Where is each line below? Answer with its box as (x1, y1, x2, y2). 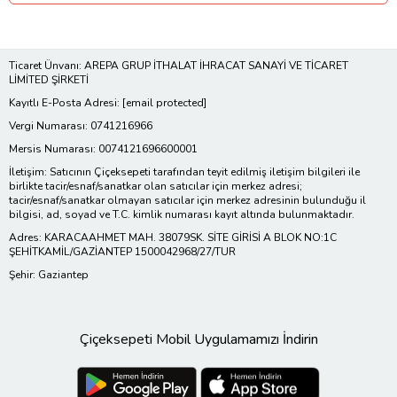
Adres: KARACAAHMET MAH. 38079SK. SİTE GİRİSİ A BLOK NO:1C (9, 230, 337, 245)
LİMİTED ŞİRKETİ (9, 72, 89, 87)
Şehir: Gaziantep (9, 267, 89, 282)
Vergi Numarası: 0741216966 (9, 118, 152, 133)
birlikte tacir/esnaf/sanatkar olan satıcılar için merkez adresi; (9, 178, 302, 193)
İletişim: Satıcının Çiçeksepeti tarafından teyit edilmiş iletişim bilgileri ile (9, 164, 360, 179)
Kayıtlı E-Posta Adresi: (9, 95, 122, 110)
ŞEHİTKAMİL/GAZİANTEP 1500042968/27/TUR (9, 244, 236, 259)
